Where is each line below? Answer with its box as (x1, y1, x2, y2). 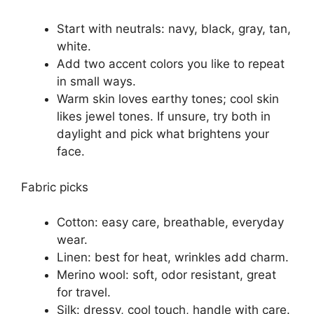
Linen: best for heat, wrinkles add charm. (57, 250, 289, 265)
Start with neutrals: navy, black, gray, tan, (57, 22, 291, 36)
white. (57, 39, 91, 54)
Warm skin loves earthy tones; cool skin (57, 92, 279, 107)
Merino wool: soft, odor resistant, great (57, 268, 276, 282)
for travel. (57, 285, 111, 300)
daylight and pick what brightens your (57, 127, 269, 142)
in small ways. (57, 74, 136, 89)
